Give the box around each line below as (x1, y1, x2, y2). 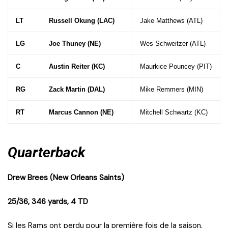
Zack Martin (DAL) (49, 85, 105, 94)
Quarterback (8, 144, 85, 161)
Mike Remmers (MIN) (140, 85, 203, 94)
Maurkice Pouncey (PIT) (140, 63, 212, 71)
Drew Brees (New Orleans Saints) (8, 173, 124, 183)
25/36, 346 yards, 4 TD (8, 196, 88, 207)
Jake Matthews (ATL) (140, 17, 203, 25)
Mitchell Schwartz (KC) (140, 108, 208, 117)
